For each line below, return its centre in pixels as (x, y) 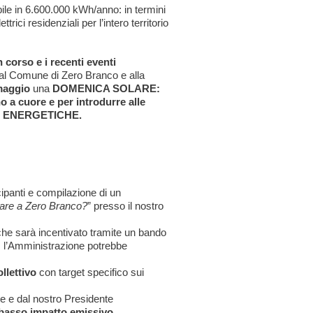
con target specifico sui (90, 272)
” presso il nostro (126, 205)
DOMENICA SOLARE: (106, 88)
